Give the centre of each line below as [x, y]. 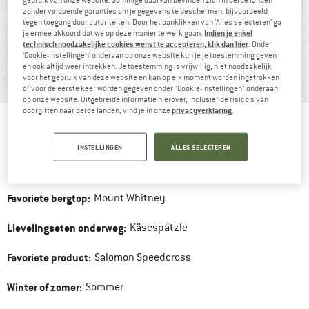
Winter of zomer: [44, 288]
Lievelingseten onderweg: [67, 228]
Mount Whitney [130, 198]
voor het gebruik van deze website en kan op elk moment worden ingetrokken [151, 77]
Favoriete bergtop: [49, 199]
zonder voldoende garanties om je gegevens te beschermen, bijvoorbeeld [146, 11]
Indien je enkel [229, 32]
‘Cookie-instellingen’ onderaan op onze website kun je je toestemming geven [150, 55]
